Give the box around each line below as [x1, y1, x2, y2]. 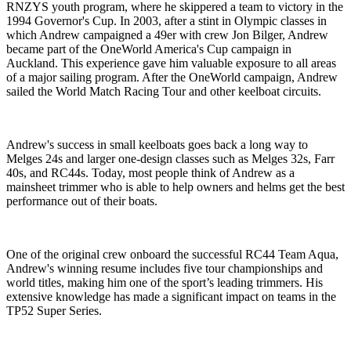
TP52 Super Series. [6, 304, 102, 318]
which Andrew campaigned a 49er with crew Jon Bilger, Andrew [6, 28, 328, 42]
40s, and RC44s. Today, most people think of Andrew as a [6, 166, 295, 180]
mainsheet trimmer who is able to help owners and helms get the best [6, 180, 345, 194]
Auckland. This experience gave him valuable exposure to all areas [6, 56, 336, 71]
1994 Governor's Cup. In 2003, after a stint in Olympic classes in [6, 14, 327, 28]
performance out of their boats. [6, 194, 157, 208]
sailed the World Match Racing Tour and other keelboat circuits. [6, 85, 321, 99]
